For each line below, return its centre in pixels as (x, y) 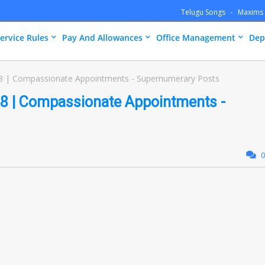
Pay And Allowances (102, 38)
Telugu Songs (204, 12)
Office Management (196, 38)
